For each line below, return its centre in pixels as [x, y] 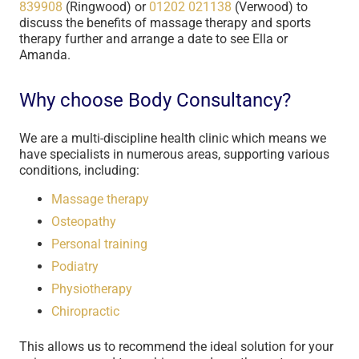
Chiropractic [85, 311]
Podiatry [75, 266]
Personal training [99, 244]
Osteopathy [84, 222]
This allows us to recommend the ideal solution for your [176, 347]
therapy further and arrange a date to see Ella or [153, 39]
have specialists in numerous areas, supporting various [174, 154]
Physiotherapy [92, 289]
